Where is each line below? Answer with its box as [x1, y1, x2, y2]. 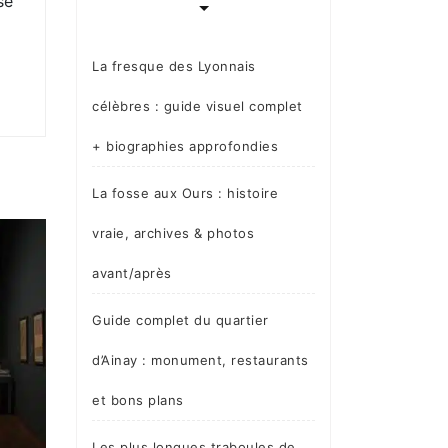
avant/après [92, 264, 172, 281]
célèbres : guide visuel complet [92, 97, 303, 114]
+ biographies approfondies [92, 137, 278, 154]
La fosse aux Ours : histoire [92, 184, 278, 201]
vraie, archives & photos [92, 224, 254, 241]
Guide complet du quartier [92, 311, 269, 328]
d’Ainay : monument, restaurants [92, 351, 309, 368]
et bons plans [92, 391, 184, 408]
